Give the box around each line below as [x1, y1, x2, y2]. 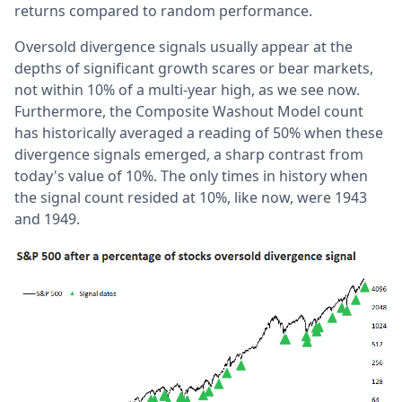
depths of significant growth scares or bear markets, [14, 58, 373, 78]
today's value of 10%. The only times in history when [14, 166, 368, 186]
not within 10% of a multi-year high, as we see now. [14, 80, 360, 100]
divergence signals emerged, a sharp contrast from [14, 144, 363, 164]
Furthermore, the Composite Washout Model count [14, 101, 363, 121]
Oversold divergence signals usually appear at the [14, 37, 353, 57]
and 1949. [14, 209, 83, 229]
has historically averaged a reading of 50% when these [14, 123, 383, 143]
